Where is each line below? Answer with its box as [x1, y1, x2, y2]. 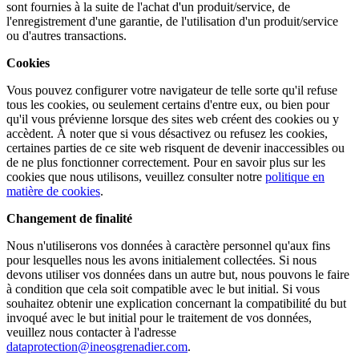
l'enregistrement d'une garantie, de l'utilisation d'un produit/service [6, 14, 338, 28]
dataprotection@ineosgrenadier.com [6, 340, 188, 353]
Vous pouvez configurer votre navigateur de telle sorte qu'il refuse [6, 83, 337, 97]
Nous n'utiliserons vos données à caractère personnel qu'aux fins [6, 239, 330, 252]
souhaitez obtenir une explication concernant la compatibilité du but [6, 296, 346, 310]
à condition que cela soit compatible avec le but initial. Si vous [6, 282, 320, 296]
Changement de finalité [6, 212, 132, 225]
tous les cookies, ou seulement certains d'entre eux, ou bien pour [6, 98, 329, 111]
